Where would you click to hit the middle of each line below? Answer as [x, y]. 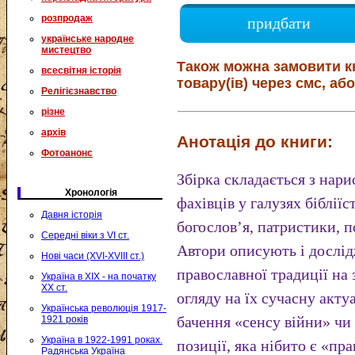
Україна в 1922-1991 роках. [102, 340]
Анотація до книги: [255, 141]
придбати [279, 23]
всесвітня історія [81, 71]
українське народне [88, 39]
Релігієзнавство [79, 91]
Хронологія [92, 193]
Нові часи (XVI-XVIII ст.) [93, 256]
